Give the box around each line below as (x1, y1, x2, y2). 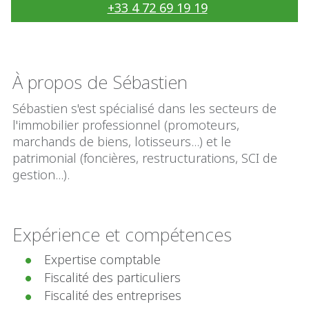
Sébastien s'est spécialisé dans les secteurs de (12, 100, 277, 117)
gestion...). (12, 166, 70, 183)
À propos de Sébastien (12, 70, 188, 94)
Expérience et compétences (12, 222, 232, 247)
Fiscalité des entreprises (44, 287, 181, 304)
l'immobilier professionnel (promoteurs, (12, 117, 239, 133)
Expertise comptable (44, 251, 161, 268)
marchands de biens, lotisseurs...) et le (12, 133, 231, 150)
